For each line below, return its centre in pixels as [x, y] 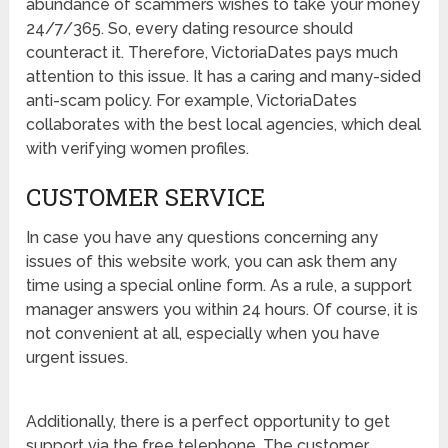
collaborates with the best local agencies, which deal [224, 124]
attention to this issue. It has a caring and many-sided [224, 76]
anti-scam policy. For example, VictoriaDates [192, 100]
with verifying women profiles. [138, 148]
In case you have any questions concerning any [202, 237]
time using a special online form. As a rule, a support [219, 285]
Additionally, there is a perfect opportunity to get [208, 421]
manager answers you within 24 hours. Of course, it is [222, 309]
